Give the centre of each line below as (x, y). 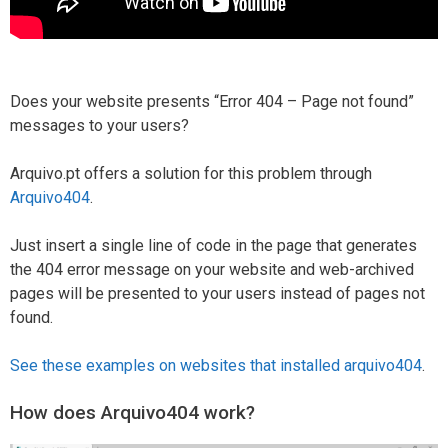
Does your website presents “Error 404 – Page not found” (212, 101)
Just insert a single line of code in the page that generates (213, 245)
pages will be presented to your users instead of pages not (217, 293)
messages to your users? (99, 125)
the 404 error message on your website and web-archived (212, 269)
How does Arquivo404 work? (132, 412)
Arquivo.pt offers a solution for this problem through (191, 173)
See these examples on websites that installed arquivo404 (216, 365)
